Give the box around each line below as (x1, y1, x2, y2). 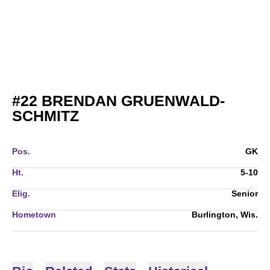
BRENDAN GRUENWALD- (37, 92, 225, 109)
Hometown (12, 210, 56, 219)
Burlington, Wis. (192, 210, 258, 219)
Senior (231, 189, 258, 198)
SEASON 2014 (78, 107, 180, 124)
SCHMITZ (12, 107, 79, 124)
